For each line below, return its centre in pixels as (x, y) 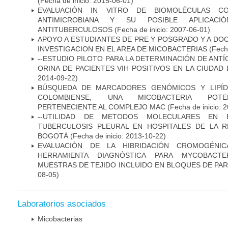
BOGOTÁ (53, 136)
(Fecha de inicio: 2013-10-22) (117, 136)
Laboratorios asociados (62, 204)
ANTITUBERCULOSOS (75, 29)
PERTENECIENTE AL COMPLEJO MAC (102, 107)
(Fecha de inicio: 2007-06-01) (161, 29)
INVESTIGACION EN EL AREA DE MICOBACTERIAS (122, 49)
